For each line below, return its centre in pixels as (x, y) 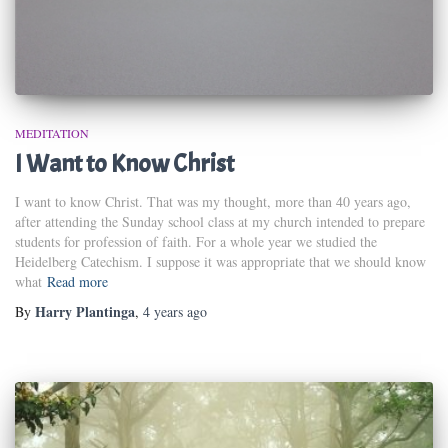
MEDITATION (52, 132)
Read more (77, 281)
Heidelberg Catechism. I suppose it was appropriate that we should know (220, 261)
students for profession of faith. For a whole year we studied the (196, 241)
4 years (163, 311)
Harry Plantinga (85, 311)
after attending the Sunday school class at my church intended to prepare (220, 221)
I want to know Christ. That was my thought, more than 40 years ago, (213, 201)
